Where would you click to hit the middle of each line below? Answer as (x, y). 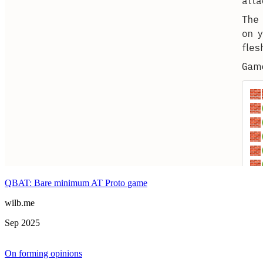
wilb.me (20, 203)
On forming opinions (43, 254)
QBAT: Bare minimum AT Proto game (76, 183)
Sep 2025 (22, 223)
